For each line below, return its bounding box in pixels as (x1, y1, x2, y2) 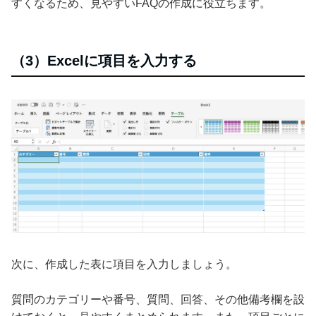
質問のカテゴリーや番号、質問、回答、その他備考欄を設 (11, 293, 305, 305)
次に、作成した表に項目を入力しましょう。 (11, 257, 237, 270)
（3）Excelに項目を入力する (11, 52, 197, 68)
